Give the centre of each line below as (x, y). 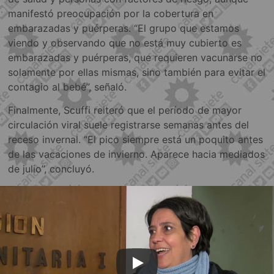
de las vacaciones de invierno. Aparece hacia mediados (137, 154)
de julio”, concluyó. (51, 168)
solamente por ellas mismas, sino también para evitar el (137, 72)
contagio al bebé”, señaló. (68, 87)
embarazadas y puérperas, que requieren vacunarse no (135, 58)
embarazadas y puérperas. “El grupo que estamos (124, 28)
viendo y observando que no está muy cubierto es (125, 43)
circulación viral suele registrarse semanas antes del (129, 124)
